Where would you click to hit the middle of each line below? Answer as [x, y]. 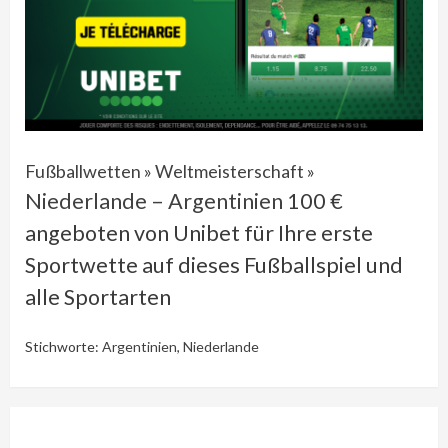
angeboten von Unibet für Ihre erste [199, 232]
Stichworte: [63, 346]
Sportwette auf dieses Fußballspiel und [214, 264]
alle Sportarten [98, 296]
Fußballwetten [83, 170]
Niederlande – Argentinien [154, 200]
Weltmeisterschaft [229, 170]
